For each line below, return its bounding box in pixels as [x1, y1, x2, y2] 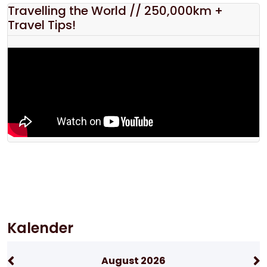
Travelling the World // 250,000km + [8, 2, 223, 19]
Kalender [7, 218, 73, 238]
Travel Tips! [8, 17, 76, 33]
